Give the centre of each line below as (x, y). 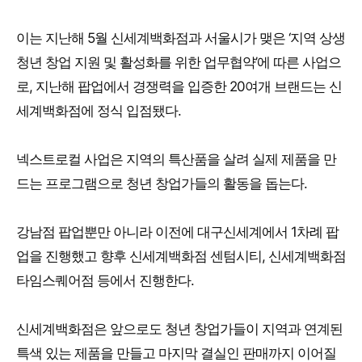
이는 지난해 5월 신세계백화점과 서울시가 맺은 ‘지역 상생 (181, 38)
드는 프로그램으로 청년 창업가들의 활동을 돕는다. (162, 183)
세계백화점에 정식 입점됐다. (99, 110)
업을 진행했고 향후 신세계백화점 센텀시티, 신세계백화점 (181, 256)
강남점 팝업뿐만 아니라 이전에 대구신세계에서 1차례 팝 (177, 232)
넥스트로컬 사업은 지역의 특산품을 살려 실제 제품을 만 (176, 159)
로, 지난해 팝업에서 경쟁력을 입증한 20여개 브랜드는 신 (179, 86)
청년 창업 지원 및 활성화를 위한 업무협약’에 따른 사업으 (179, 62)
